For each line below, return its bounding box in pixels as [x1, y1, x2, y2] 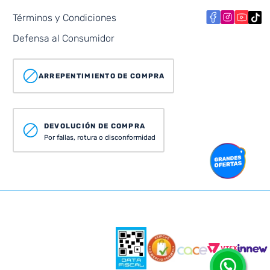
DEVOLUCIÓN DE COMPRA [43, 121, 146, 130]
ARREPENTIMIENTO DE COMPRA [38, 72, 165, 81]
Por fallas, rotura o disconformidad [43, 133, 155, 142]
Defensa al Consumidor [12, 32, 115, 44]
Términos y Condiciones [12, 11, 116, 24]
